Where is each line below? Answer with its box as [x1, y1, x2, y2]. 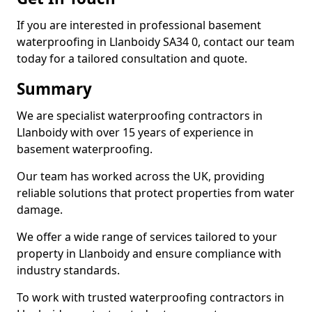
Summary [17, 78, 92, 100]
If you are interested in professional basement [17, 17, 261, 33]
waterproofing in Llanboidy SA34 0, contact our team [17, 34, 295, 49]
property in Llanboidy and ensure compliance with [17, 246, 281, 261]
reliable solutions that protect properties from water [17, 185, 295, 201]
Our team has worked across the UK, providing [17, 169, 265, 184]
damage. [17, 202, 63, 217]
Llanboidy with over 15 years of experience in [17, 125, 253, 140]
